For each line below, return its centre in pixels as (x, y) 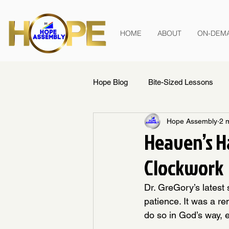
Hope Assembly (192, 121)
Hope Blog (110, 82)
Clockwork (184, 168)
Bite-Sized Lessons (181, 82)
